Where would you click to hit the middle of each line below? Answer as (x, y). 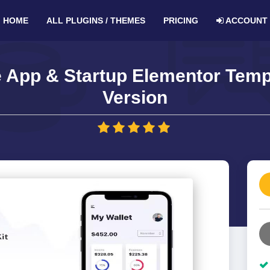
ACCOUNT (245, 20)
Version (135, 97)
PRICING (181, 20)
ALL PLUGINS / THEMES (96, 20)
